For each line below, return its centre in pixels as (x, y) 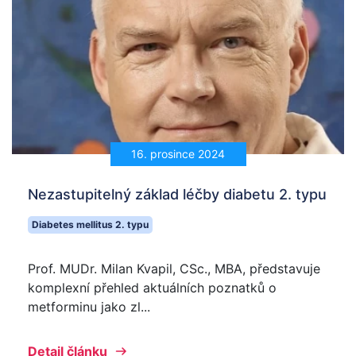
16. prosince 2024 (178, 154)
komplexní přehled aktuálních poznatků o (152, 287)
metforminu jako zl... (89, 306)
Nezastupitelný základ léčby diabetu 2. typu (177, 194)
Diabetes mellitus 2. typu (90, 224)
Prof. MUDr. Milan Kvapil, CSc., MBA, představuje (174, 268)
